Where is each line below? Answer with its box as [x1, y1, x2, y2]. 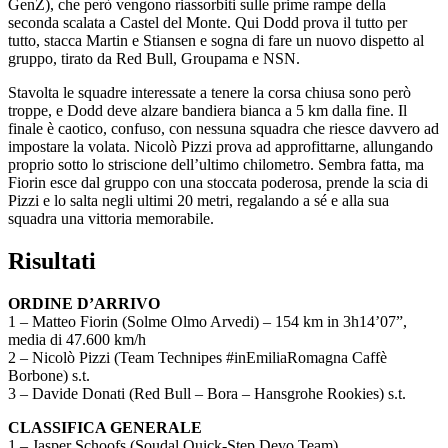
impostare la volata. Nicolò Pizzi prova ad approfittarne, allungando [8, 138, 433, 156]
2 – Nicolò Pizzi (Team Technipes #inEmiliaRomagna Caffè [8, 348, 387, 366]
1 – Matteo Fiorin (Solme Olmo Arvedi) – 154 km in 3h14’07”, [8, 312, 407, 330]
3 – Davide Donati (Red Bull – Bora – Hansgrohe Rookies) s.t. [8, 384, 406, 402]
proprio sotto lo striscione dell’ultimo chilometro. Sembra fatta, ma [8, 156, 424, 174]
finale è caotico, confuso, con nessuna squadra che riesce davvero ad [8, 120, 439, 138]
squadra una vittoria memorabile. [8, 210, 214, 228]
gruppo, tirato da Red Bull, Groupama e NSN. [8, 50, 300, 68]
